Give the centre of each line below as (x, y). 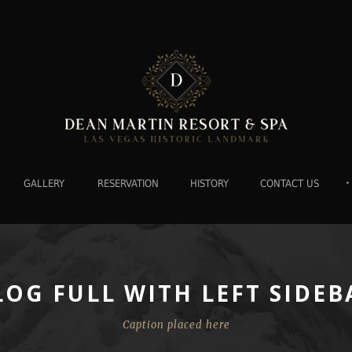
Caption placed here (176, 325)
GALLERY (44, 184)
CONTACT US (289, 184)
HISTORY (209, 184)
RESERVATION (128, 184)
